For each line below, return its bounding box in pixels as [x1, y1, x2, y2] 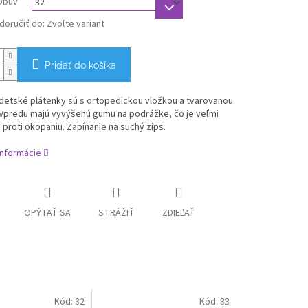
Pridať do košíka [44, 60, 116, 71]
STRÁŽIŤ [98, 206, 135, 220]
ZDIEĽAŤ [162, 206, 195, 220]
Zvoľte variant [46, 17, 104, 32]
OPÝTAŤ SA [23, 206, 71, 220]
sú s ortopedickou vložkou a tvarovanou [67, 94, 233, 109]
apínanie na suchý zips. [71, 120, 168, 135]
